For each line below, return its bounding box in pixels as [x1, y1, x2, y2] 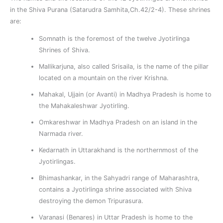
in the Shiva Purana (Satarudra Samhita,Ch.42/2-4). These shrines [10, 6, 211, 14]
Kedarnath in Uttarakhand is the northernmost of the [39, 146, 199, 154]
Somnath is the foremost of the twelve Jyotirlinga [39, 34, 190, 42]
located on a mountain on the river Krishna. [39, 74, 169, 82]
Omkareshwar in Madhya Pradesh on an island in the [39, 118, 198, 126]
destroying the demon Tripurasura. [39, 197, 144, 205]
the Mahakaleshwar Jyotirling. [39, 102, 130, 110]
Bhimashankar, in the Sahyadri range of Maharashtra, [39, 174, 200, 182]
